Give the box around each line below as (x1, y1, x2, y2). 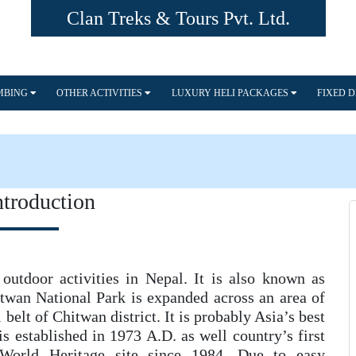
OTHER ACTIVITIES (56, 87, 145, 99)
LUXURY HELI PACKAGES (171, 87, 291, 99)
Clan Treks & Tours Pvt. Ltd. (66, 8, 290, 29)
